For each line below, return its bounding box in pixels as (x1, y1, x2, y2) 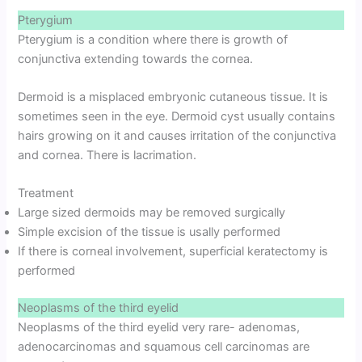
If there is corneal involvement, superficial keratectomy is (18, 244, 329, 259)
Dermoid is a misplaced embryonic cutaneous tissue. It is (18, 89, 329, 104)
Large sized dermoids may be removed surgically (18, 205, 286, 221)
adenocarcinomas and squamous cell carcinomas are (18, 339, 310, 355)
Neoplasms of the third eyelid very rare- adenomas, (18, 320, 301, 335)
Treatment (18, 186, 74, 201)
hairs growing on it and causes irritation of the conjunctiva (18, 128, 337, 143)
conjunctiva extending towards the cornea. (18, 51, 254, 66)
